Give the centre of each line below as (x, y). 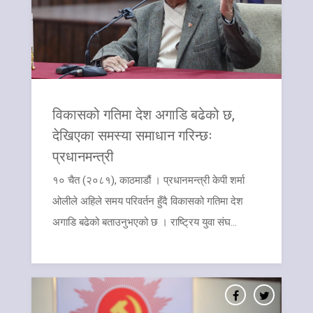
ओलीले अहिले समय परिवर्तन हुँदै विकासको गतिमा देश (148, 201)
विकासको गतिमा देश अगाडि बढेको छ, (144, 114)
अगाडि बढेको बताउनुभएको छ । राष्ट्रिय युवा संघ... (145, 222)
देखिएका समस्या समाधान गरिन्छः (132, 134)
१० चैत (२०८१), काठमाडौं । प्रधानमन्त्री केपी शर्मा (148, 180)
